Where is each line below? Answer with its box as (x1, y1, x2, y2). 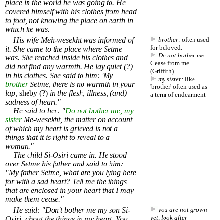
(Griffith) (150, 67, 174, 75)
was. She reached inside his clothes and (5, 54, 128, 62)
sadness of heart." (5, 98, 61, 107)
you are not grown (158, 206, 207, 214)
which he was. (5, 25, 50, 34)
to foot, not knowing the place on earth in (5, 16, 133, 25)
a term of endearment (150, 91, 206, 99)
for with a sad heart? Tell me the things (5, 177, 127, 186)
